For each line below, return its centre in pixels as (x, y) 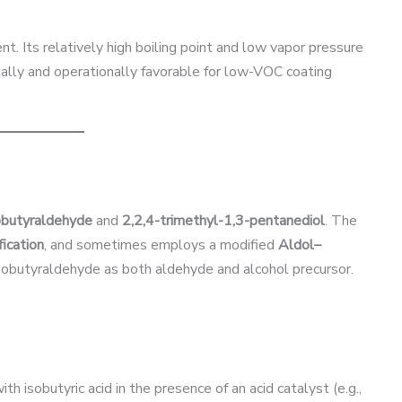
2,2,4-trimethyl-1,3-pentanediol (223, 221)
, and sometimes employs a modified (161, 245)
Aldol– (300, 245)
